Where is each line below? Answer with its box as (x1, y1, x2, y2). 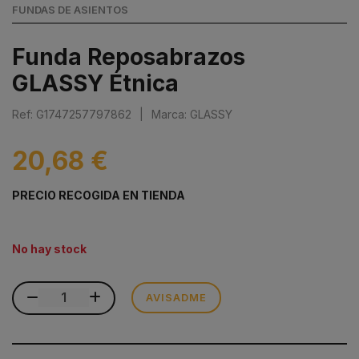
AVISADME (146, 291, 207, 304)
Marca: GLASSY (151, 107, 232, 121)
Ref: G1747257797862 (12, 107, 131, 121)
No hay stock (12, 241, 87, 256)
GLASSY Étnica (12, 69, 179, 97)
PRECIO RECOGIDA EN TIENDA (12, 188, 185, 202)
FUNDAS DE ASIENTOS (12, 3, 128, 16)
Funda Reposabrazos (12, 42, 245, 71)
